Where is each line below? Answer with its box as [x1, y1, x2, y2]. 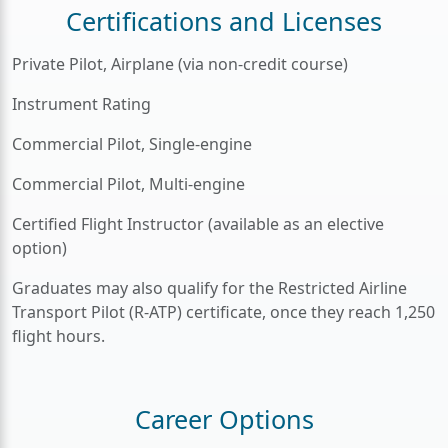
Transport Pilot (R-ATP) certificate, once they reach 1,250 [12, 301, 435, 323]
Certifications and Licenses [66, 4, 382, 38]
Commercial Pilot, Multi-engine [12, 173, 245, 195]
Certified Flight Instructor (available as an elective [12, 213, 384, 235]
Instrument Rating [12, 93, 151, 115]
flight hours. [12, 325, 105, 347]
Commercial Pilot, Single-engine [12, 133, 252, 155]
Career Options [134, 402, 314, 436]
